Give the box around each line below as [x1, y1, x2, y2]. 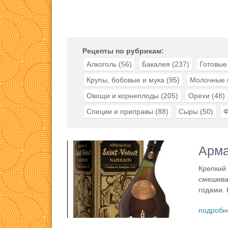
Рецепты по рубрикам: [82, 47, 164, 55]
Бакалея [142, 60, 170, 68]
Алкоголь [87, 60, 117, 68]
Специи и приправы [87, 107, 153, 116]
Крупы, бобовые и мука [87, 76, 164, 84]
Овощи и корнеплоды [87, 92, 159, 100]
